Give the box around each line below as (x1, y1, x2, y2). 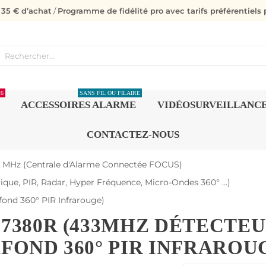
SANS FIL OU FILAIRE (80, 89, 140, 96)
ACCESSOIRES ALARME (21, 99, 136, 110)
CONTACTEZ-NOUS (87, 128, 179, 140)
